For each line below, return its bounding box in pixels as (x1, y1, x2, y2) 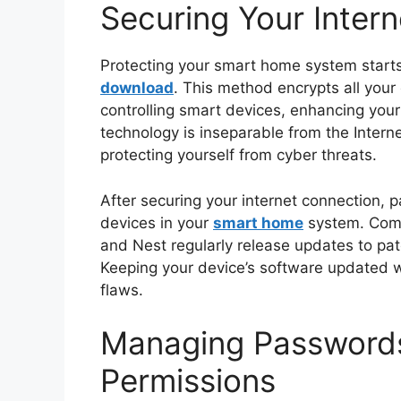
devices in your (100, 213, 213, 232)
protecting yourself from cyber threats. (100, 146, 377, 165)
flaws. (100, 280, 143, 299)
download (100, 79, 174, 98)
